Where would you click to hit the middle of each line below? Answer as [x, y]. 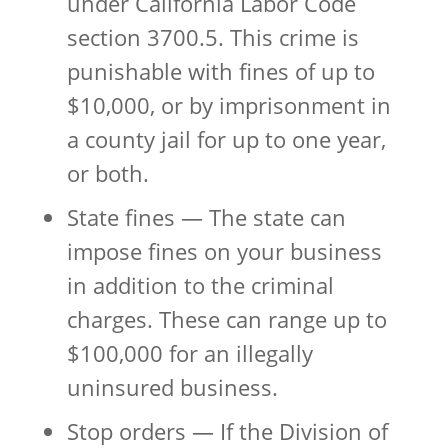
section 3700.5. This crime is [212, 36]
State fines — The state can [206, 216]
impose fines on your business [224, 250]
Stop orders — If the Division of [227, 430]
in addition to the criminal [200, 284]
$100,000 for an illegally [189, 352]
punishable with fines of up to [220, 70]
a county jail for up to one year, [226, 138]
